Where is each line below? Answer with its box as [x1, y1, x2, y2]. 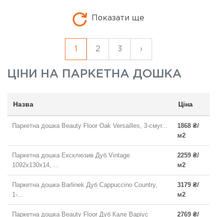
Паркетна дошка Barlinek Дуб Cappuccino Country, [12, 181, 157, 188]
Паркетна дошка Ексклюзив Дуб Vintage [12, 151, 130, 159]
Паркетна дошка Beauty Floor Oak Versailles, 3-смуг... [12, 122, 168, 129]
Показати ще [89, 14, 144, 22]
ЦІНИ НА [7, 68, 62, 79]
